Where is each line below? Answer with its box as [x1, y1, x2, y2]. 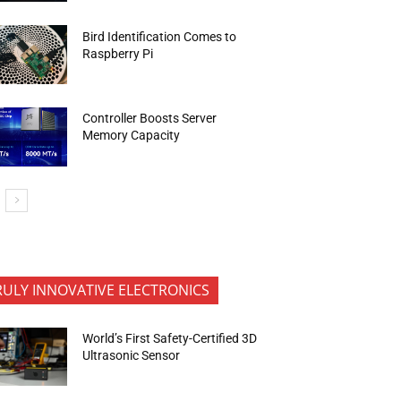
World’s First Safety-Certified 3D [82, 331, 258, 346]
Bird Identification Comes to [82, 29, 237, 44]
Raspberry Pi [82, 46, 154, 61]
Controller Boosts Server [82, 111, 218, 126]
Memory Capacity [82, 128, 183, 143]
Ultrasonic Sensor [82, 348, 183, 363]
